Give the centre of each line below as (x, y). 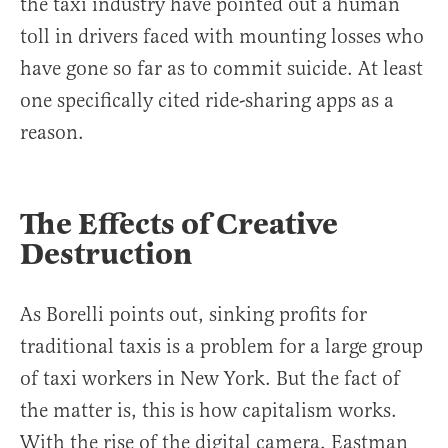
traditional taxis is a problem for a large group (221, 347)
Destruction (106, 254)
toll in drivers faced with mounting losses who (222, 37)
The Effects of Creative (179, 224)
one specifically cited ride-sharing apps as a (207, 101)
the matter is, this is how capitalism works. (208, 411)
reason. (52, 133)
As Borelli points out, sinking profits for (193, 315)
